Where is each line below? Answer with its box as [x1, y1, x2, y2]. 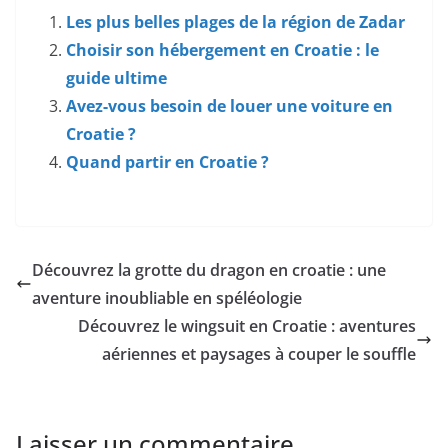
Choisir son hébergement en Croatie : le [66, 39, 379, 62]
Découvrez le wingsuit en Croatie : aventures [78, 315, 416, 338]
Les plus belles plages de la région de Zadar [66, 11, 405, 34]
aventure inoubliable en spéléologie [32, 287, 302, 310]
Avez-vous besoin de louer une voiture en [66, 95, 393, 118]
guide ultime [66, 67, 167, 90]
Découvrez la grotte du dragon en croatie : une [32, 259, 386, 282]
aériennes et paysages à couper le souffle [102, 343, 416, 366]
